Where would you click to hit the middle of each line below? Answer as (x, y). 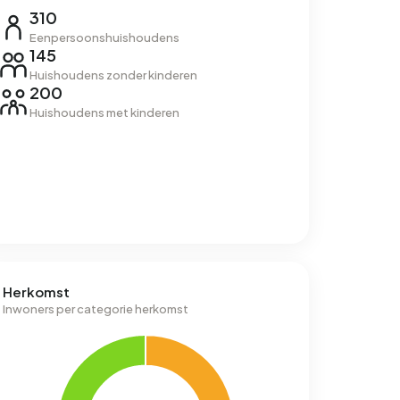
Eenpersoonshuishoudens (104, 37)
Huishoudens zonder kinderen (113, 75)
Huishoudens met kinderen (104, 112)
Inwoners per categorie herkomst (96, 309)
